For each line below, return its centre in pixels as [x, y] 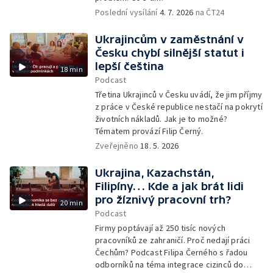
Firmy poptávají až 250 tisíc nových [160, 228]
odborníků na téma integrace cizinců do [169, 264]
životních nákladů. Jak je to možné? [161, 119]
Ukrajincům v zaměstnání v [169, 39]
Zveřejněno [118, 146]
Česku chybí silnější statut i [170, 53]
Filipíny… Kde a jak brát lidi [169, 186]
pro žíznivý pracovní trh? [163, 200]
